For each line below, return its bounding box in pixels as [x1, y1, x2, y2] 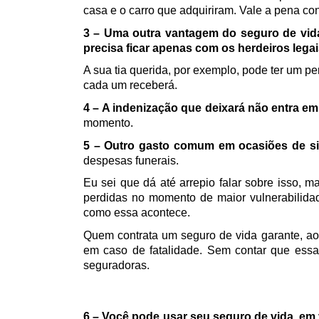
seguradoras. [83, 258, 150, 271]
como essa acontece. [83, 206, 193, 219]
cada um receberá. [83, 79, 177, 92]
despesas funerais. [83, 154, 179, 167]
